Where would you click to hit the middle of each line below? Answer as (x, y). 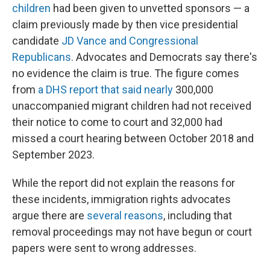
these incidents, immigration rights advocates (121, 199)
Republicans (42, 57)
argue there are (49, 215)
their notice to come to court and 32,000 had (117, 122)
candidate (37, 41)
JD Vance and (95, 41)
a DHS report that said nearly (105, 89)
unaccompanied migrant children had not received (132, 106)
